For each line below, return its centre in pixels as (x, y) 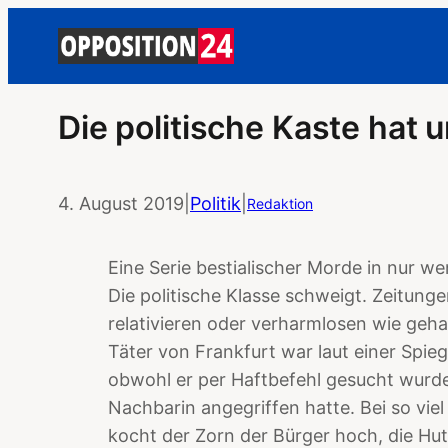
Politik (215, 203)
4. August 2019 (121, 203)
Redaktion (280, 203)
